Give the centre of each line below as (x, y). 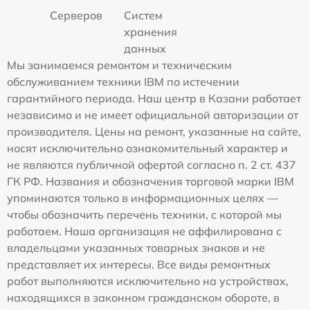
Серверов (76, 16)
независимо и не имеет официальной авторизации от (153, 115)
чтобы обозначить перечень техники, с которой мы (144, 215)
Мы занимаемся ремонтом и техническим (119, 65)
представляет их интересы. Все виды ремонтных (139, 265)
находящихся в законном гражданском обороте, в (143, 298)
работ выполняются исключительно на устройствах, (148, 281)
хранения (151, 32)
